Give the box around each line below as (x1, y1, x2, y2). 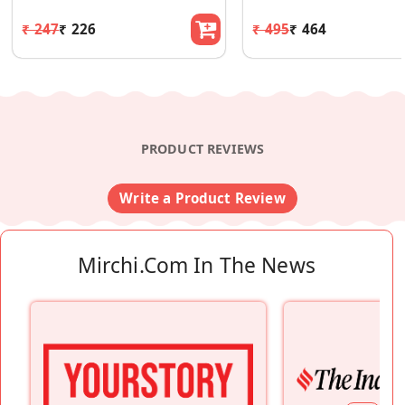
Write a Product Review (119, 188, 286, 207)
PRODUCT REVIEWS (140, 139, 265, 157)
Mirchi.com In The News (77, 251, 316, 280)
